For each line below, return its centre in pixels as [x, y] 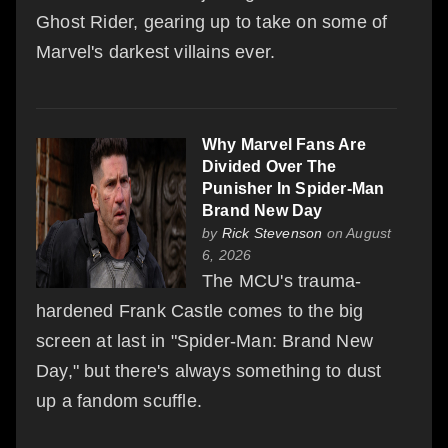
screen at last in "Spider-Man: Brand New [205, 340]
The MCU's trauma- [282, 280]
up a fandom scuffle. [119, 400]
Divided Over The [269, 166]
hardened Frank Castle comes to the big [200, 310]
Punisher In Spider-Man [293, 188]
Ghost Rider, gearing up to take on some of [212, 21]
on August [357, 232]
